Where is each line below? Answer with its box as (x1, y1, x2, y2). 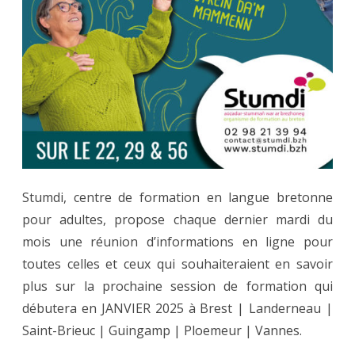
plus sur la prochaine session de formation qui (22, 277, 333, 296)
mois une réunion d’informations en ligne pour (22, 233, 333, 251)
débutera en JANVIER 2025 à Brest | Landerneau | (22, 300, 333, 318)
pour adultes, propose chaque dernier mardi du (22, 211, 333, 229)
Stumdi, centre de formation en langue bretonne (22, 189, 333, 207)
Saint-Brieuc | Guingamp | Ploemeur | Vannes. (22, 322, 302, 340)
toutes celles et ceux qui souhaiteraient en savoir (22, 255, 333, 273)
